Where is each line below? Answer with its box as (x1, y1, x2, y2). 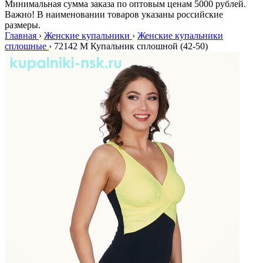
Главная (5, 31, 36, 41)
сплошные (5, 41, 46, 51)
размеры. (5, 20, 41, 30)
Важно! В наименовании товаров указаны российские (5, 9, 223, 19)
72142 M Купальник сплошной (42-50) (54, 41, 208, 51)
